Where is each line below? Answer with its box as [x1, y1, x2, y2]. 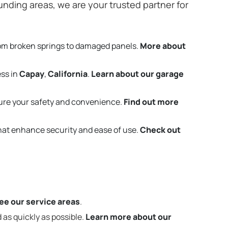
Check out [140, 124, 181, 135]
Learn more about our [85, 211, 172, 222]
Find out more [124, 96, 179, 107]
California [48, 68, 88, 80]
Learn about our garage [91, 68, 184, 80]
